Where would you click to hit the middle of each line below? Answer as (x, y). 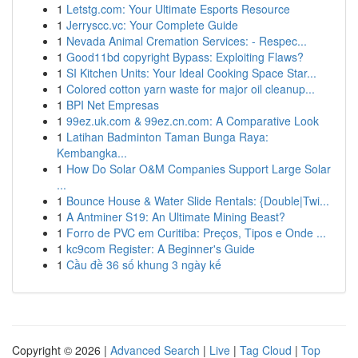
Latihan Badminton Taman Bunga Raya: (167, 137)
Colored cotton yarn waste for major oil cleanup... (191, 89)
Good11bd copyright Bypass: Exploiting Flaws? (185, 57)
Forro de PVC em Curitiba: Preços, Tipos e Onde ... (196, 233)
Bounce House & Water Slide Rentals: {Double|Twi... (198, 201)
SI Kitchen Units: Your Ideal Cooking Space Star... (191, 73)
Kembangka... (92, 153)
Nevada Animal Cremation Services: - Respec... (187, 41)
